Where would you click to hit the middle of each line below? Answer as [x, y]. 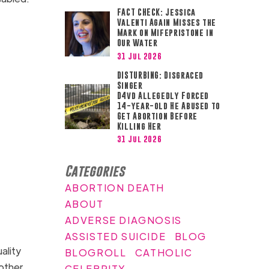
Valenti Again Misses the [167, 23]
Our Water [137, 43]
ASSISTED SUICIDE [115, 236]
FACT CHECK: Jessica [156, 12]
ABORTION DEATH [115, 187]
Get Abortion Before [157, 116]
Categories [95, 171]
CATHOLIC [164, 252]
